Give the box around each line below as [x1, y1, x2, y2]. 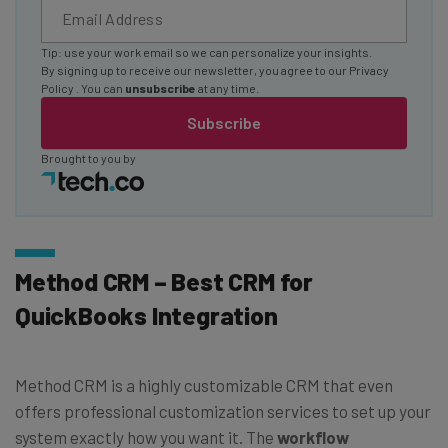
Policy [41, 80, 76, 95]
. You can [76, 80, 125, 95]
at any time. [196, 80, 259, 95]
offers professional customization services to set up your [15, 400, 431, 421]
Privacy [349, 62, 389, 77]
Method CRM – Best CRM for [15, 265, 313, 296]
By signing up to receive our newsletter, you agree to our [41, 62, 349, 77]
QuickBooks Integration [15, 299, 278, 330]
